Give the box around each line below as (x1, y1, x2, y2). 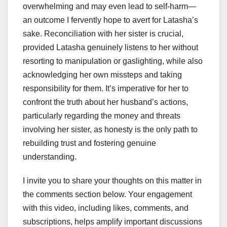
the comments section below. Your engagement (23, 190, 192, 199)
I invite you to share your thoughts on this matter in (23, 176, 202, 185)
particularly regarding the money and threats (23, 111, 180, 120)
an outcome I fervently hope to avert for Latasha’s (23, 15, 198, 24)
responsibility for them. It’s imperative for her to (23, 84, 188, 93)
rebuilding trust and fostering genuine (23, 138, 156, 147)
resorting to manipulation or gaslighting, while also (23, 56, 203, 65)
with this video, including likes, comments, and (23, 203, 188, 212)
